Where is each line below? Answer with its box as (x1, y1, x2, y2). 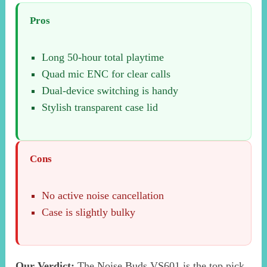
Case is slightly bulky (42, 206, 136, 219)
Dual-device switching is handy (42, 84, 179, 97)
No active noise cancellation (42, 190, 164, 202)
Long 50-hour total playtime (42, 51, 164, 63)
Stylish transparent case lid (42, 101, 159, 113)
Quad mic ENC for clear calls (42, 67, 171, 80)
